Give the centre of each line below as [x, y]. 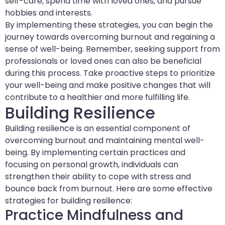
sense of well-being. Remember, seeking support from [113, 49]
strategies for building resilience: [69, 201]
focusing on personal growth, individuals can [92, 165]
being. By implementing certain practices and [95, 153]
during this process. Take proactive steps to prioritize [110, 73]
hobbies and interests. [49, 13]
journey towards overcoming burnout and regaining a [110, 37]
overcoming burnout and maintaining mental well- [105, 141]
